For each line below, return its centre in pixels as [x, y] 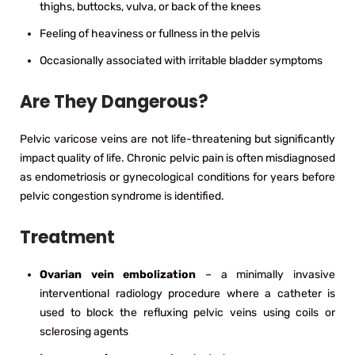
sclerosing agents [84, 331]
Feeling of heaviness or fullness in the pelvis [150, 33]
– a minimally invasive [266, 274]
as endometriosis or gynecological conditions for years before [177, 177]
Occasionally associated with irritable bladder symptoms [181, 60]
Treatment [67, 237]
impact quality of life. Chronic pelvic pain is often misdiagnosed [177, 158]
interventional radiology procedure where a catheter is [187, 293]
